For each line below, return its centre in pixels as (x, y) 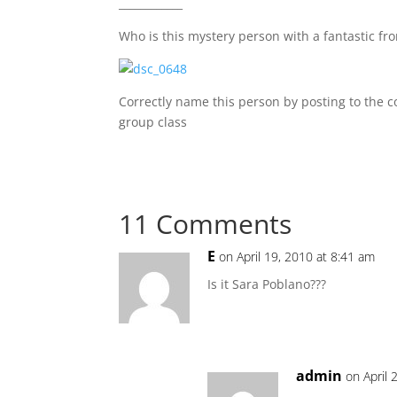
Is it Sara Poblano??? (267, 284)
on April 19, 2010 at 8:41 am (297, 257)
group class (153, 122)
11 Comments (206, 224)
